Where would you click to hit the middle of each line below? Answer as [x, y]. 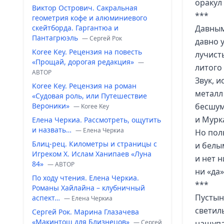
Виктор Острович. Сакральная [85, 8]
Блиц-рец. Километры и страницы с [94, 144]
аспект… [47, 198]
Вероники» [52, 106]
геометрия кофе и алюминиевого [89, 18]
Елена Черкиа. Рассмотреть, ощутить [96, 120]
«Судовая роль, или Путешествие [89, 96]
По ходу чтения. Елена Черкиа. [85, 178]
